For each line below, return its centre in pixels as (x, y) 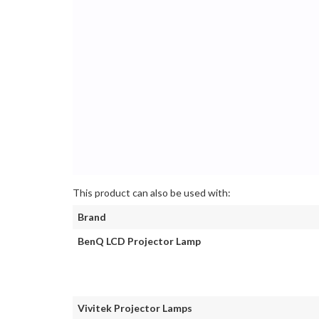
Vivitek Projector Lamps (135, 308)
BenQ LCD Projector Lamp (139, 241)
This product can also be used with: (152, 192)
